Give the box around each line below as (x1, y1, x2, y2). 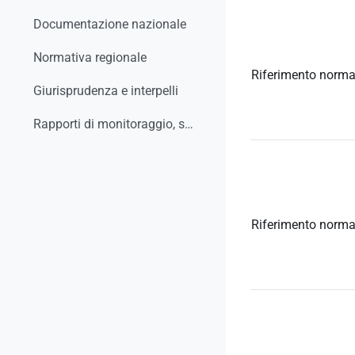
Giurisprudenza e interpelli (33, 83, 179, 99)
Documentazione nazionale (33, 17, 187, 32)
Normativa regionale (33, 50, 147, 66)
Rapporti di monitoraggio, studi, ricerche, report (185, 116, 194, 132)
